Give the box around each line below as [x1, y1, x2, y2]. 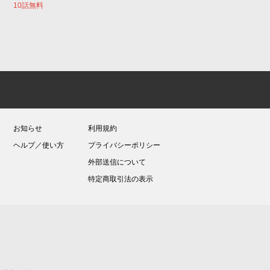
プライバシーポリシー [88, 140, 160, 149]
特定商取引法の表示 [88, 174, 153, 183]
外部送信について [88, 157, 146, 166]
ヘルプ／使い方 [13, 140, 64, 149]
